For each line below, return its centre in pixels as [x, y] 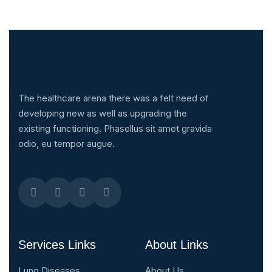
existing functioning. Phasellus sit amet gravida [115, 128]
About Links [177, 244]
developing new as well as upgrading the [103, 113]
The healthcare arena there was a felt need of [114, 98]
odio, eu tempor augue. [66, 143]
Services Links [57, 244]
